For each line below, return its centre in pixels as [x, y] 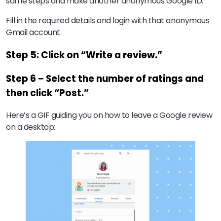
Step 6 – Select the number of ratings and [105, 78]
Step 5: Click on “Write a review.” [84, 55]
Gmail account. [34, 33]
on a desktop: [31, 127]
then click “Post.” [47, 93]
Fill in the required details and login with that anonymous [108, 21]
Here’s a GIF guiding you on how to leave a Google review [109, 115]
